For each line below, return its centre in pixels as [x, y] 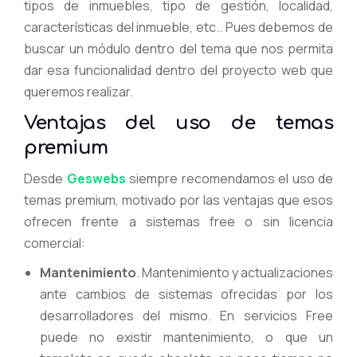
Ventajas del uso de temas [178, 123]
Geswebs [96, 178]
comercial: [55, 243]
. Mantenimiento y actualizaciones [235, 272]
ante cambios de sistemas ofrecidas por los [186, 294]
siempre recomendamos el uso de [229, 178]
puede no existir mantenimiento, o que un [186, 337]
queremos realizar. [78, 91]
